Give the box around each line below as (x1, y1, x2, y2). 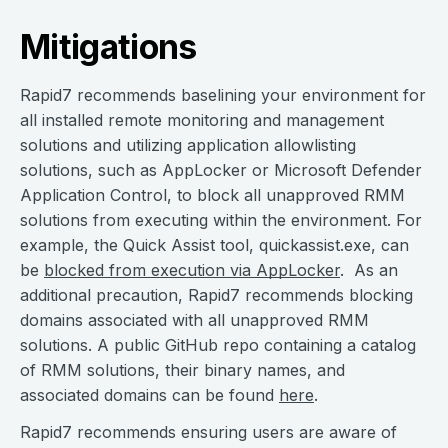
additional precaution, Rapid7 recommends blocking (20, 285, 413, 306)
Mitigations (20, 26, 197, 68)
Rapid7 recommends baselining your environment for (20, 85, 426, 106)
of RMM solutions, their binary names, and (20, 360, 345, 381)
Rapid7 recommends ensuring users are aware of (20, 422, 397, 443)
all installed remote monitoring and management (20, 110, 384, 131)
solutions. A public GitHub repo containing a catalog (20, 335, 416, 356)
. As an (340, 260, 398, 281)
